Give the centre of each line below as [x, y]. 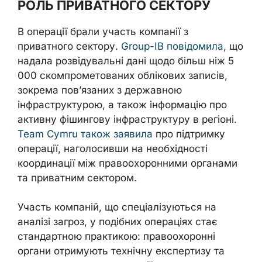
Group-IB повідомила [172, 46]
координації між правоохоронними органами [127, 163]
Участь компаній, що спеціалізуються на [117, 207]
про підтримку [189, 134]
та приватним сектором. [77, 177]
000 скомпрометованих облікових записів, [123, 75]
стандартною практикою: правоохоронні [116, 236]
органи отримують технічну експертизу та [121, 251]
